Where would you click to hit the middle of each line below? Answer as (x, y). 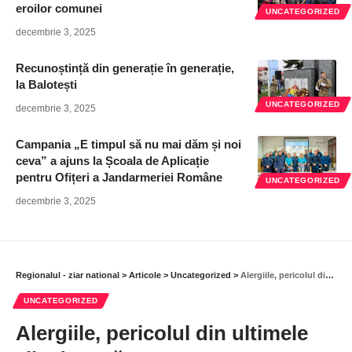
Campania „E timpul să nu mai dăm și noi (128, 145)
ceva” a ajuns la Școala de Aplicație (112, 161)
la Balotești (46, 85)
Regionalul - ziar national (68, 275)
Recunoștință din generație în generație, (125, 68)
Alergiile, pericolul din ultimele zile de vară (283, 275)
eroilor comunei (59, 9)
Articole (145, 275)
